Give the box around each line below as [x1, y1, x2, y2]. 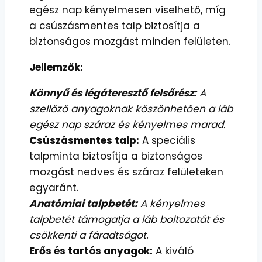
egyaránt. [29, 180, 78, 195]
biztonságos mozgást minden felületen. [29, 34, 230, 49]
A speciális [139, 133, 195, 147]
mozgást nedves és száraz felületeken [29, 164, 223, 179]
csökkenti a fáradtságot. [29, 227, 149, 242]
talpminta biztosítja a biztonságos [29, 149, 202, 163]
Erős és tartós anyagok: [29, 243, 153, 258]
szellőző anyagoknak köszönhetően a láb [29, 101, 233, 116]
